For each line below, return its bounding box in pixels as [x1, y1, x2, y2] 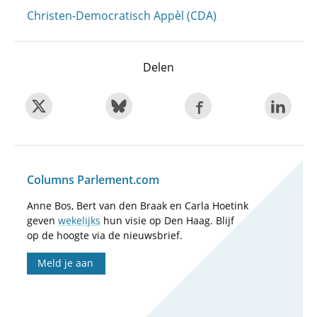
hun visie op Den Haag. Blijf [100, 214, 234, 227]
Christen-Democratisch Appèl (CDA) [27, 8, 217, 23]
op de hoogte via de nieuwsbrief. [27, 229, 183, 242]
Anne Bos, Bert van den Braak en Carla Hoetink [27, 199, 248, 212]
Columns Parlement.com [27, 172, 159, 188]
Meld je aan [38, 256, 94, 270]
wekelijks [58, 214, 100, 227]
